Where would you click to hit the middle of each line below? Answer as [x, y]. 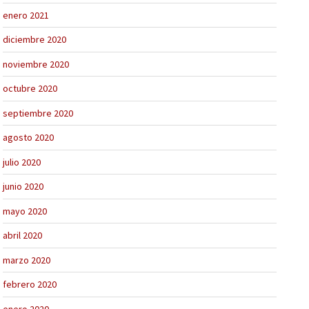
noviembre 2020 [36, 64]
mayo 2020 [25, 211]
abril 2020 [23, 236]
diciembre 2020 [35, 40]
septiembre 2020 [38, 113]
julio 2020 [22, 162]
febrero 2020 [30, 285]
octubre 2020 [30, 89]
